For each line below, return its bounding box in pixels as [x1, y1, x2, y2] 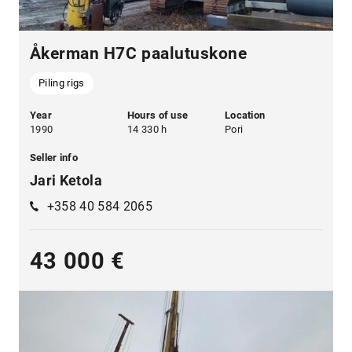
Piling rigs [38, 77, 85, 90]
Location [225, 108, 266, 121]
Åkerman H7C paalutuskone [29, 44, 247, 64]
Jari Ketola [29, 171, 102, 189]
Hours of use [126, 108, 189, 121]
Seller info [29, 151, 78, 163]
